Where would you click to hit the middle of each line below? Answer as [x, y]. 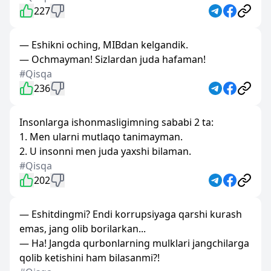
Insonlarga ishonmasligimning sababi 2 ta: [116, 122]
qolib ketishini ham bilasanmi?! [90, 258]
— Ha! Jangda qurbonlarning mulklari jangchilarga [134, 243]
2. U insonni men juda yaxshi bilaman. [105, 151]
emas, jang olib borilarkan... [83, 229]
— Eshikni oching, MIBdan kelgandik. [104, 45]
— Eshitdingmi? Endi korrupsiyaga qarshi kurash [131, 214]
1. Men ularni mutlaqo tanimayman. [101, 137]
